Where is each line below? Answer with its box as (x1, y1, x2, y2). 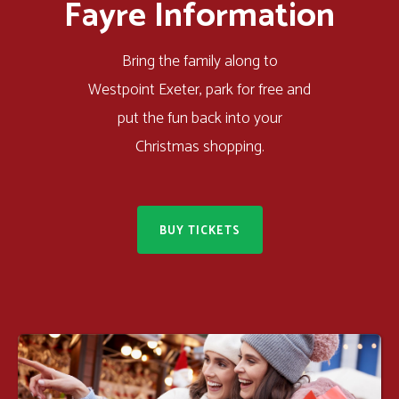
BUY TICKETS (159, 222, 240, 240)
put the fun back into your (117, 105, 282, 132)
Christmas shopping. (134, 134, 265, 160)
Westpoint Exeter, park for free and (88, 77, 311, 103)
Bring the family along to (121, 48, 278, 75)
